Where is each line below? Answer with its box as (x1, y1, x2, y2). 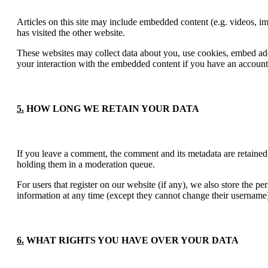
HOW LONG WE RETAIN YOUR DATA (24, 103, 199, 114)
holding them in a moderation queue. (17, 159, 155, 170)
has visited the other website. (17, 27, 125, 38)
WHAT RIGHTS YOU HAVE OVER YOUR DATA (24, 235, 239, 246)
